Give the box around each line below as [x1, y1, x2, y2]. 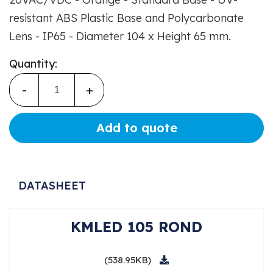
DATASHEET [18, 179, 86, 193]
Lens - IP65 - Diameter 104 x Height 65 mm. [9, 29, 231, 44]
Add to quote [96, 120, 177, 136]
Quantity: [9, 57, 57, 71]
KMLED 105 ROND [71, 218, 202, 236]
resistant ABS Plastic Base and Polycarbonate [9, 11, 244, 26]
